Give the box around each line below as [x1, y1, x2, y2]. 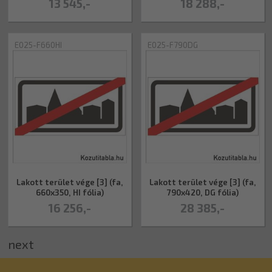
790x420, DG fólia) [166, 187, 239, 197]
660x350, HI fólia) [35, 187, 104, 197]
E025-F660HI [14, 39, 62, 50]
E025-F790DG [147, 39, 198, 50]
